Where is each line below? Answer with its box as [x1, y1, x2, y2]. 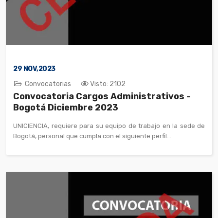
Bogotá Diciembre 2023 [13, 102, 118, 113]
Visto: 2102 [90, 80, 126, 88]
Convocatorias [25, 80, 71, 88]
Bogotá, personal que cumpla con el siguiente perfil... [13, 132, 171, 140]
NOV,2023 [22, 65, 55, 73]
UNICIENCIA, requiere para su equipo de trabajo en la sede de [13, 122, 205, 129]
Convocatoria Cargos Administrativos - [13, 91, 191, 102]
